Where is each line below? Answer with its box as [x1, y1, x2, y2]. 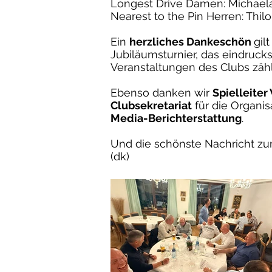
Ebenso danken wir [110, 86, 212, 99]
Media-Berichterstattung [110, 111, 242, 124]
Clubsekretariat [110, 98, 192, 112]
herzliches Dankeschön [129, 35, 254, 48]
